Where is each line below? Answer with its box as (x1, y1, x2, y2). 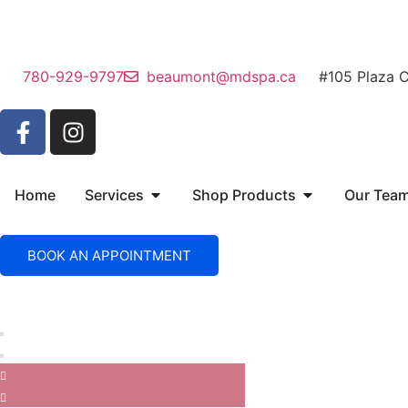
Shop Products (192, 186, 296, 204)
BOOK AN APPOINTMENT (27, 247, 191, 264)
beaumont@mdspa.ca (147, 67, 296, 86)
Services (85, 186, 144, 204)
